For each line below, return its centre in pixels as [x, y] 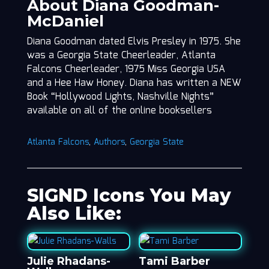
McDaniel [65, 21]
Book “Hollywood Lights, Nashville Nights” [120, 97]
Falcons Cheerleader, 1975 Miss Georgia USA [126, 70]
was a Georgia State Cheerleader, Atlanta [121, 56]
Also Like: [74, 214]
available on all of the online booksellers [119, 111]
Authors [109, 143]
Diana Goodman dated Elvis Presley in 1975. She [134, 42]
